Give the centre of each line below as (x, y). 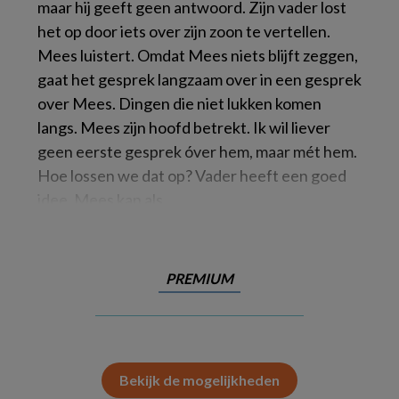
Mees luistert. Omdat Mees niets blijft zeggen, (198, 55)
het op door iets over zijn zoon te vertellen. (184, 31)
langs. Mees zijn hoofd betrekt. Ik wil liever (184, 127)
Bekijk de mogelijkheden (199, 380)
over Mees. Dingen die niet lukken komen (179, 103)
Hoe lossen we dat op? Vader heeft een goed (192, 175)
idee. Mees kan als (100, 199)
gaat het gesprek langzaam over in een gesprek (199, 79)
